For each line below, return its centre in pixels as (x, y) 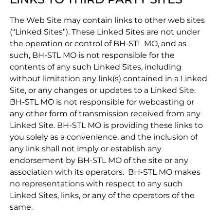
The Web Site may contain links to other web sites (107, 20)
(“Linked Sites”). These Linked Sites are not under (105, 32)
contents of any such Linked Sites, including (96, 67)
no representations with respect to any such (96, 184)
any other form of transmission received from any (105, 114)
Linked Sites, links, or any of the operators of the (102, 196)
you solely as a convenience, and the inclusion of (104, 137)
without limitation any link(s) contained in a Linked (109, 79)
